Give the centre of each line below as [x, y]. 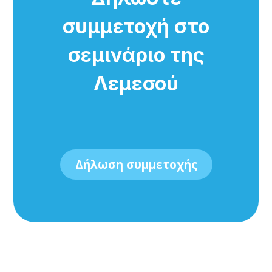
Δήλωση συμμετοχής [136, 165]
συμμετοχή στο [136, 27]
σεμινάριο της [136, 55]
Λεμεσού [136, 84]
